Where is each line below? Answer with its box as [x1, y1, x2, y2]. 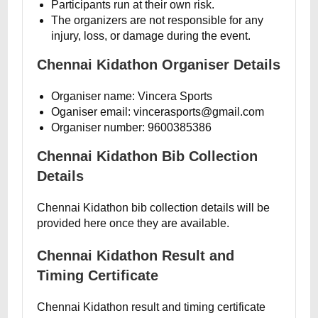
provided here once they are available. [37, 217, 230, 229]
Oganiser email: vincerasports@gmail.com [51, 106, 265, 118]
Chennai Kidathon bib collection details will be [37, 202, 270, 214]
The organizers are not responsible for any [51, 14, 264, 26]
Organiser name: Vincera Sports [51, 90, 213, 102]
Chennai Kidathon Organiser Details [37, 57, 281, 72]
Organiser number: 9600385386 [51, 121, 212, 133]
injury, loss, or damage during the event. [51, 30, 251, 42]
